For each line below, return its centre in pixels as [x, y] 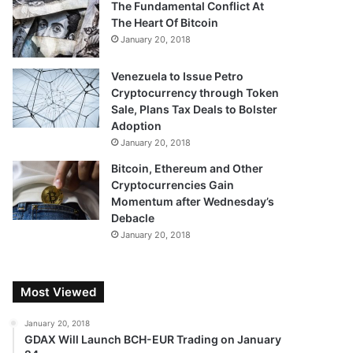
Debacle [133, 218]
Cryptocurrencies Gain [173, 185]
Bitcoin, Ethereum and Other [188, 168]
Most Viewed [59, 292]
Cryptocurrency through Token [195, 93]
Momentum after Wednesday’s [193, 201]
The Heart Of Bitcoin [165, 22]
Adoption [137, 126]
